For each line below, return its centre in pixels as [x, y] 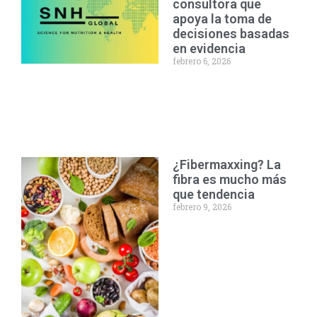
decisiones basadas [231, 33]
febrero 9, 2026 [202, 206]
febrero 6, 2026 [202, 60]
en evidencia [209, 48]
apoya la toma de [222, 18]
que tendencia [214, 194]
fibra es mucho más [230, 179]
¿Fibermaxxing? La [227, 164]
